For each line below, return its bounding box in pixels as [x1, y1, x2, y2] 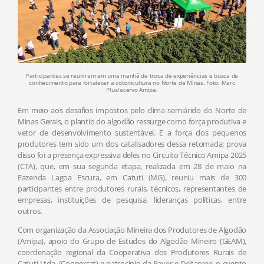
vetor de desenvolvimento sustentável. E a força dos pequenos [18, 127, 246, 138]
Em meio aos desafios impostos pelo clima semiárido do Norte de [18, 105, 246, 116]
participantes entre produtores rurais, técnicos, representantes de [18, 183, 246, 194]
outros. [18, 206, 42, 217]
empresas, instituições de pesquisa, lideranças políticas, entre [18, 194, 246, 206]
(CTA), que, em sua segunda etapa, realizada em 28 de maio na [18, 161, 246, 172]
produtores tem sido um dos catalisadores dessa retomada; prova [18, 138, 246, 150]
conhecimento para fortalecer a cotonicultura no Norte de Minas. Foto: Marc [29, 78, 235, 87]
